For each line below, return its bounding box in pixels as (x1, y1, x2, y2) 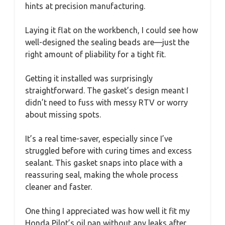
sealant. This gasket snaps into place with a (25, 158, 183, 167)
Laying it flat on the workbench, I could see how (25, 25, 198, 35)
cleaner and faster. (25, 182, 92, 191)
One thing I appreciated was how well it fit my (25, 206, 190, 215)
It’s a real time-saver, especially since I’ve (25, 134, 172, 143)
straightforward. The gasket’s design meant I (25, 85, 188, 95)
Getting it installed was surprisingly (25, 73, 153, 83)
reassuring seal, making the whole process (25, 170, 178, 179)
